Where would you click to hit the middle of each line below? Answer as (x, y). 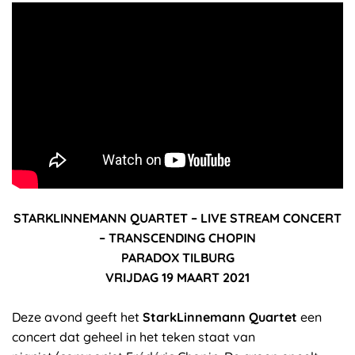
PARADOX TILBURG (177, 258)
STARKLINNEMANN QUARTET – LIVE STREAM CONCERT (177, 218)
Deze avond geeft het (77, 317)
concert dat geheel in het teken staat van (134, 337)
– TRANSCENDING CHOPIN (177, 238)
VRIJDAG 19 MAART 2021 (177, 278)
